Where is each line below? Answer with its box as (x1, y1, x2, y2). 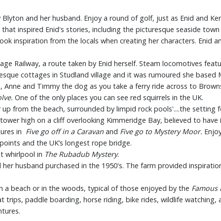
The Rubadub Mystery (44, 149, 117, 159)
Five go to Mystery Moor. (118, 126, 204, 136)
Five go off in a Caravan (26, 126, 106, 136)
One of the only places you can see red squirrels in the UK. (15, 92, 203, 102)
